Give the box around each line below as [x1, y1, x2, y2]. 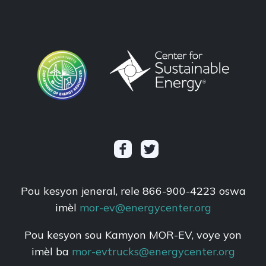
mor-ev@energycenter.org [79, 201, 211, 215]
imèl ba [31, 245, 72, 259]
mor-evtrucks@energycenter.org [71, 245, 235, 259]
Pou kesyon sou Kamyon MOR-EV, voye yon [24, 228, 242, 242]
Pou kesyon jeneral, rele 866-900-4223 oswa [20, 184, 246, 198]
